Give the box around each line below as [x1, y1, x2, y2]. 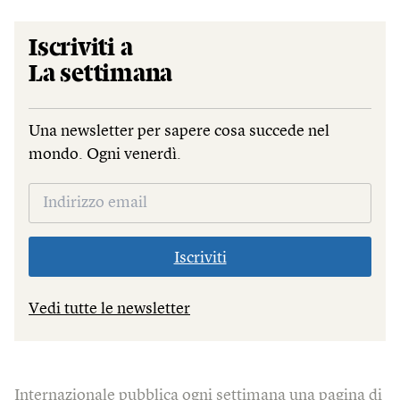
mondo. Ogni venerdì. [29, 146, 181, 162]
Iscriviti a [29, 35, 133, 61]
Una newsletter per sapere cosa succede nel [29, 122, 329, 139]
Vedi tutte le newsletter [29, 300, 190, 317]
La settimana [29, 61, 173, 87]
